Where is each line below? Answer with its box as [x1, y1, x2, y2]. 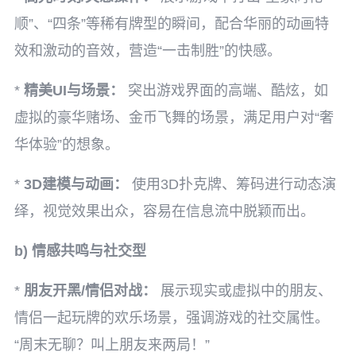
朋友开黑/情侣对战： [24, 283, 157, 299]
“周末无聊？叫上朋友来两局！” [14, 337, 210, 353]
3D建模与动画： [24, 176, 128, 192]
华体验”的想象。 [14, 137, 119, 153]
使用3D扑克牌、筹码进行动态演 [128, 176, 336, 192]
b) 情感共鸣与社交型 [14, 243, 146, 259]
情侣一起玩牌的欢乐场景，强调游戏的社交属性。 [14, 310, 329, 326]
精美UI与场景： [24, 83, 124, 99]
